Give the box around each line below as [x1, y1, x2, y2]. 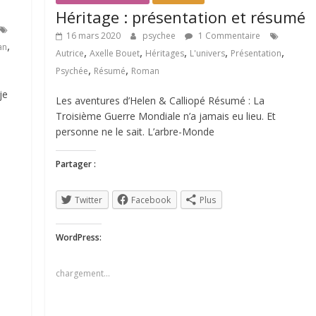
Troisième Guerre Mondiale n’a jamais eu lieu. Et [56, 109, 276, 123]
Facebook [131, 194, 171, 207]
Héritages [145, 47, 185, 60]
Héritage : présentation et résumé [56, 6, 306, 28]
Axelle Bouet [90, 47, 140, 60]
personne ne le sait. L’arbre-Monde [56, 125, 215, 139]
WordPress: [56, 231, 102, 244]
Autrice [56, 47, 85, 60]
